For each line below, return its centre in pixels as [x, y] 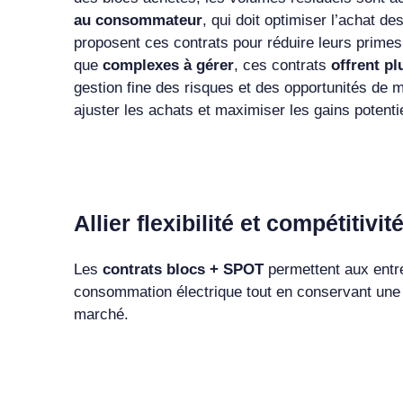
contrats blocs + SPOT [183, 269]
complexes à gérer [168, 65]
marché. [101, 314]
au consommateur [138, 20]
